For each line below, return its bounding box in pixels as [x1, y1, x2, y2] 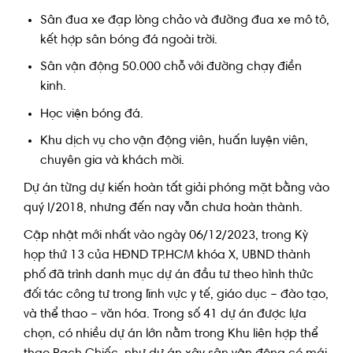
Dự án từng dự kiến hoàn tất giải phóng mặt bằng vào [24, 182, 329, 195]
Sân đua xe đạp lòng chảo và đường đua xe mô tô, [39, 13, 329, 27]
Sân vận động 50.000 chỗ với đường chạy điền [39, 61, 302, 74]
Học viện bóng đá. [39, 107, 143, 121]
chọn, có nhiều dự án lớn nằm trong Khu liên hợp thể [24, 328, 318, 341]
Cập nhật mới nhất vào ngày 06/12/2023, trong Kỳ [24, 229, 308, 243]
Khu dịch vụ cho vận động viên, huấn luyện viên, [39, 135, 308, 148]
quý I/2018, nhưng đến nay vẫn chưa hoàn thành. [24, 202, 303, 215]
